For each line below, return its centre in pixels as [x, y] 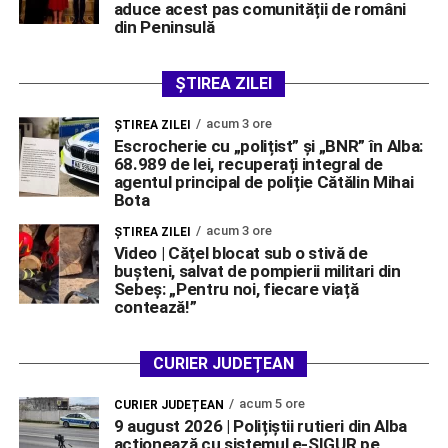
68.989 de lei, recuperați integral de [248, 163]
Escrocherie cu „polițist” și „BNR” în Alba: [268, 145]
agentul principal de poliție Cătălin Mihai [263, 181]
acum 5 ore [271, 403]
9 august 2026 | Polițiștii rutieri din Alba [260, 425]
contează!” [155, 306]
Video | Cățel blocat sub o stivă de [240, 252]
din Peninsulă [164, 26]
